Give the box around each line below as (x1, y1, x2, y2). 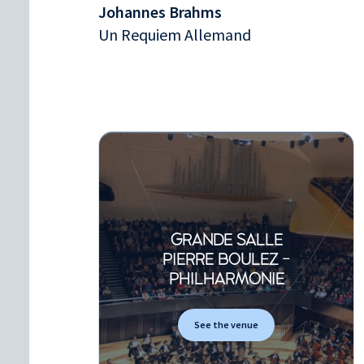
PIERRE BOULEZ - (162, 251, 290, 268)
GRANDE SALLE (170, 232, 283, 249)
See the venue (194, 318, 258, 331)
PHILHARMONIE (168, 271, 284, 288)
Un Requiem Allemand (98, 24, 251, 45)
